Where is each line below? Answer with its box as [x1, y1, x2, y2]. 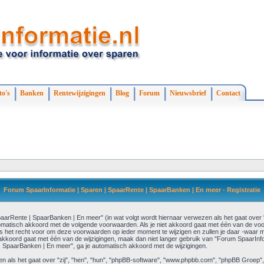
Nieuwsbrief [170, 89, 206, 97]
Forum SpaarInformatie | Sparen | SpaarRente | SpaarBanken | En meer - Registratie [4, 186, 260, 193]
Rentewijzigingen [54, 89, 105, 97]
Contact [216, 89, 240, 97]
